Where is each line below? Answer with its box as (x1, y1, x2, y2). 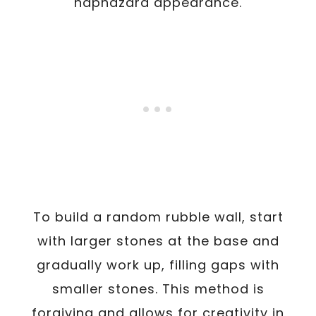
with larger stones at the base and (37, 231, 279, 250)
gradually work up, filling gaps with (37, 255, 279, 274)
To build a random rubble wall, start (32, 207, 284, 226)
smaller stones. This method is (51, 279, 265, 298)
